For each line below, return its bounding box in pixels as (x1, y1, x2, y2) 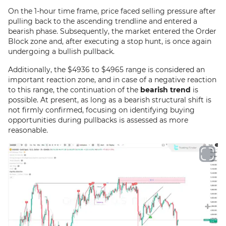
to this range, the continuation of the (8, 85, 140, 94)
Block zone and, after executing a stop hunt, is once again (8, 37, 211, 46)
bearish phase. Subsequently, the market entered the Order (8, 27, 216, 36)
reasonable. (8, 126, 48, 135)
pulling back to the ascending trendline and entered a (8, 17, 197, 26)
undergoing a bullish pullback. (8, 47, 115, 56)
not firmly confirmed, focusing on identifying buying (8, 105, 195, 115)
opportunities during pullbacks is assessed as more (8, 116, 188, 125)
